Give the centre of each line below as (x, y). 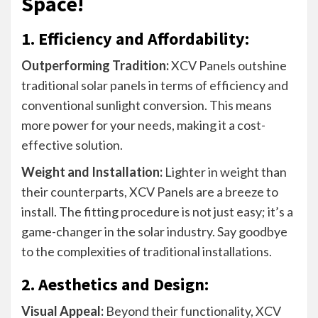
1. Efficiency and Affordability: (135, 38)
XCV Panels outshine (228, 65)
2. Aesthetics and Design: (115, 284)
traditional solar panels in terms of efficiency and (155, 85)
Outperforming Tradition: (95, 65)
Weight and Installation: (92, 171)
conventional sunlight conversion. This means (147, 105)
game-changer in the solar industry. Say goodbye (154, 231)
